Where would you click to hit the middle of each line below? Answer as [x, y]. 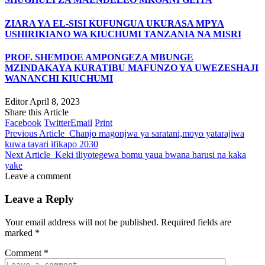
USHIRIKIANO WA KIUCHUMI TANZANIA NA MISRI [123, 34]
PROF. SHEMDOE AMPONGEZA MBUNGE [99, 57]
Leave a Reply [39, 199]
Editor [16, 102]
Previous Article [35, 134]
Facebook [23, 123]
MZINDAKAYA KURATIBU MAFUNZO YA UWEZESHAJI [132, 67]
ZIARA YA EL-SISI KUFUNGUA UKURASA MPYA [114, 23]
